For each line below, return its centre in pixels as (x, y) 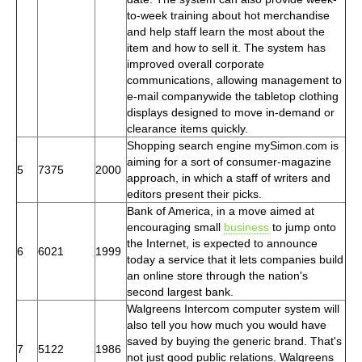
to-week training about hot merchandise (228, 15)
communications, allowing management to (234, 80)
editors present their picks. (194, 194)
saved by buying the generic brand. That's (234, 341)
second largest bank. (180, 291)
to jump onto (303, 227)
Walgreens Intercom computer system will (233, 308)
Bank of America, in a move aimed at (221, 210)
